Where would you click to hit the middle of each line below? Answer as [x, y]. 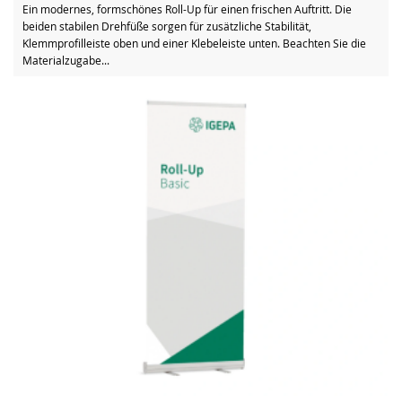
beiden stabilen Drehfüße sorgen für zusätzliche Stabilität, [167, 26]
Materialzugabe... [66, 60]
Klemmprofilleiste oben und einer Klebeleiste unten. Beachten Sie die [194, 43]
